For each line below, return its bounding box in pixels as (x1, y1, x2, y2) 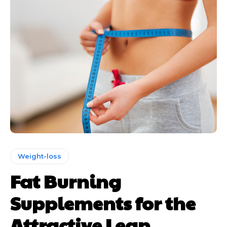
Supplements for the (10, 190, 196, 216)
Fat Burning (10, 168, 121, 194)
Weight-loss (18, 152, 61, 161)
